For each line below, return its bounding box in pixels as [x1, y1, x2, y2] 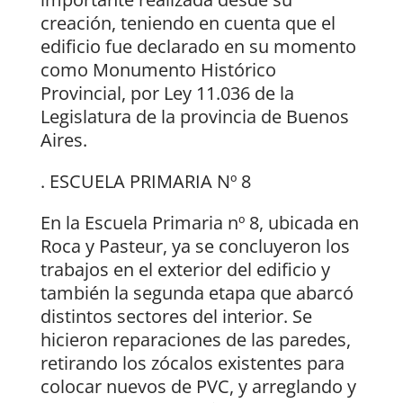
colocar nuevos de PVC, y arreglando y [40, 374, 356, 399]
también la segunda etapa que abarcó [40, 281, 354, 306]
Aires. [40, 128, 87, 153]
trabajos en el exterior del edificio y [40, 257, 330, 282]
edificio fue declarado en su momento [40, 34, 356, 59]
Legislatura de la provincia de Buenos [40, 104, 349, 130]
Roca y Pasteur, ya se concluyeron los [40, 234, 350, 259]
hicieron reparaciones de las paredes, [40, 327, 351, 353]
